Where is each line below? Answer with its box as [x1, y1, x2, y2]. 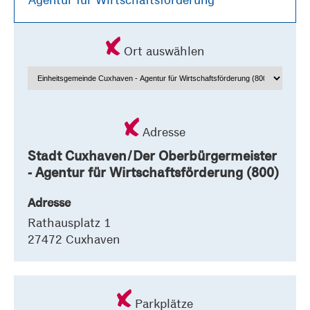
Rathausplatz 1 [28, 215, 111, 230]
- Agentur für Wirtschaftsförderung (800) [28, 163, 279, 180]
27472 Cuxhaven [28, 231, 120, 246]
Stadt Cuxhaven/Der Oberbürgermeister [28, 147, 277, 163]
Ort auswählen [124, 43, 204, 58]
